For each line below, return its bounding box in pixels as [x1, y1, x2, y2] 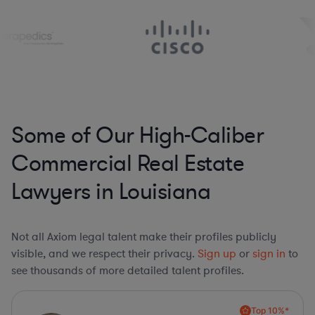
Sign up [198, 245, 236, 262]
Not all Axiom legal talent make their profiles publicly [11, 229, 276, 245]
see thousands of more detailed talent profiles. [11, 262, 244, 278]
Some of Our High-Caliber [11, 120, 264, 150]
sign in [252, 245, 285, 262]
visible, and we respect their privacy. [11, 245, 198, 262]
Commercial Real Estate [11, 148, 244, 179]
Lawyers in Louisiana [11, 176, 210, 207]
